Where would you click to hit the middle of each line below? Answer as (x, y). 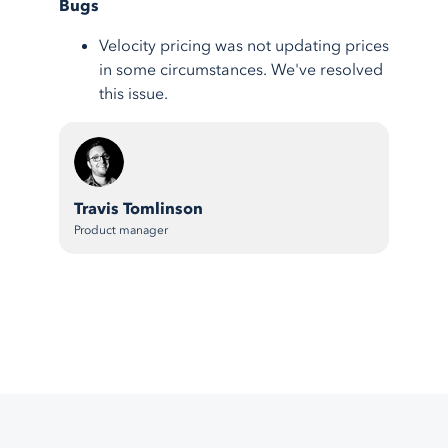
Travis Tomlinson (138, 209)
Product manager (121, 230)
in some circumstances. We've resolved (241, 70)
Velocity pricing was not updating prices (244, 46)
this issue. (133, 94)
